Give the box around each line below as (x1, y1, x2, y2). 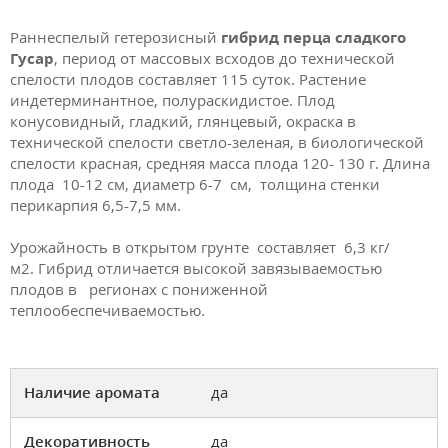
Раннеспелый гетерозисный (10, 27, 221, 48)
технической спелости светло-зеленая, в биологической (10, 132, 424, 153)
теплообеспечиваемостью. (10, 299, 205, 320)
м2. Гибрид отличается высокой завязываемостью (10, 257, 382, 278)
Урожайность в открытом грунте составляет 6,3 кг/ (10, 236, 390, 257)
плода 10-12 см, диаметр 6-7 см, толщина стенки (10, 174, 380, 195)
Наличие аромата (24, 382, 160, 403)
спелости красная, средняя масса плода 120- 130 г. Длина (10, 153, 430, 174)
